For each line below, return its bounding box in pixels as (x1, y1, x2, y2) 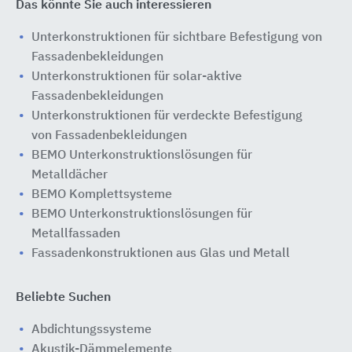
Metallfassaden (31, 228, 120, 240)
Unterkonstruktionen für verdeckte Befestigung (31, 110, 302, 123)
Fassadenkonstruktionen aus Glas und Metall (31, 247, 290, 260)
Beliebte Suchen (16, 291, 111, 304)
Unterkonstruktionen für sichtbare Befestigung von (31, 31, 322, 44)
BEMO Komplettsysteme (31, 189, 172, 201)
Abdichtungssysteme (31, 324, 152, 336)
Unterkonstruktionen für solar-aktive (31, 71, 242, 83)
